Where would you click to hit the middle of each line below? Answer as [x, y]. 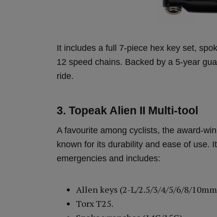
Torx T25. [95, 204]
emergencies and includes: [108, 159]
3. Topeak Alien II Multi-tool [127, 111]
